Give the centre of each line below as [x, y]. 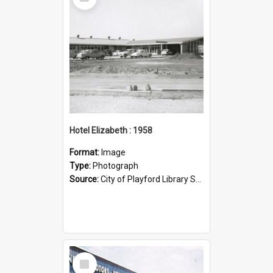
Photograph [115, 165]
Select [88, 257]
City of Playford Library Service [148, 179]
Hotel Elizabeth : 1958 [111, 130]
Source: [85, 179]
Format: [85, 152]
